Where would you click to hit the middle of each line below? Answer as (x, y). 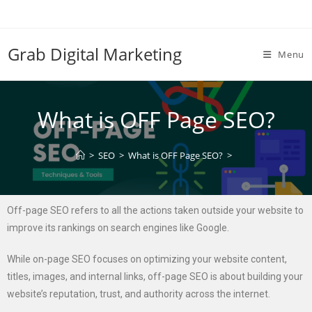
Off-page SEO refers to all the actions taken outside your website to (155, 210)
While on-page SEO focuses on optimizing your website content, (147, 259)
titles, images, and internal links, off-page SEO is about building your (155, 276)
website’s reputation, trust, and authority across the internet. (139, 294)
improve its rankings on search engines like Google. (118, 228)
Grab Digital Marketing (95, 54)
